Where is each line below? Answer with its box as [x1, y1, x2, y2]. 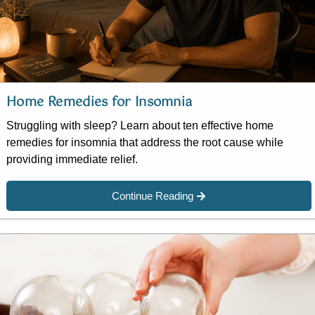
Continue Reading [112, 190, 194, 202]
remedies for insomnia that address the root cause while [6, 136, 283, 149]
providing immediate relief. [6, 153, 138, 166]
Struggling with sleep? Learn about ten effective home [6, 120, 274, 132]
